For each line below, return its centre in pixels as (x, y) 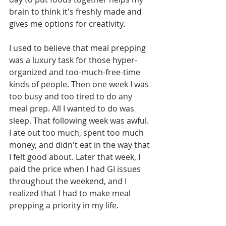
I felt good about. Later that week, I (76, 157)
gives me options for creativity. (67, 24)
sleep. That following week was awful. (80, 121)
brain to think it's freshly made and (76, 12)
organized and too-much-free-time (76, 72)
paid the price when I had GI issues (76, 169)
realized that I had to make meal (71, 193)
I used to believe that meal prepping (78, 48)
